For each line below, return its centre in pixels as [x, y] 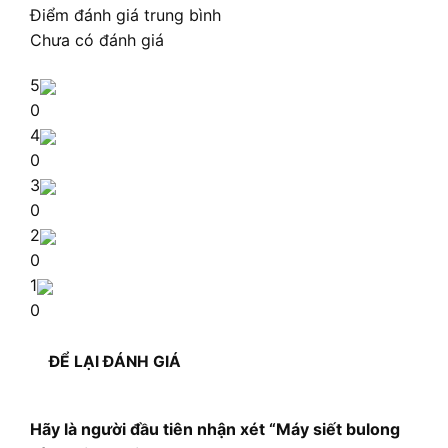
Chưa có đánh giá [96, 40]
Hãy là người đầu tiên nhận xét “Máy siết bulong [215, 428]
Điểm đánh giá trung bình [125, 15]
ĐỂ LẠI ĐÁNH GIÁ [115, 362]
